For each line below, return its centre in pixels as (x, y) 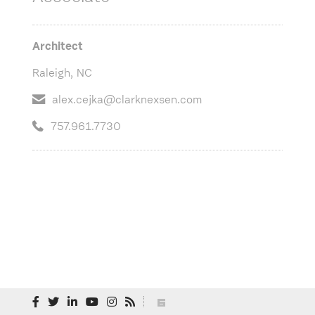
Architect (58, 47)
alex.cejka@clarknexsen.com (127, 100)
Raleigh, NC (62, 73)
